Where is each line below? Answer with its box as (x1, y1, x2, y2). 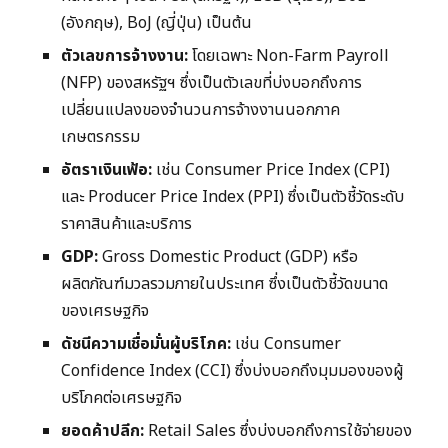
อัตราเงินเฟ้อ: (61, 158, 152, 183)
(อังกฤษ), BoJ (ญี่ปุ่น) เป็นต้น (61, 11, 252, 36)
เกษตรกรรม (61, 125, 140, 150)
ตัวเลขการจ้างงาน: (61, 44, 188, 69)
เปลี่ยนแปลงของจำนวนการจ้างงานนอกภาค (61, 98, 340, 123)
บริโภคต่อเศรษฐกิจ (61, 386, 182, 411)
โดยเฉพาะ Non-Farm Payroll (188, 44, 389, 69)
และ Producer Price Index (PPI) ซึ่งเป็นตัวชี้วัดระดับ (61, 185, 404, 210)
